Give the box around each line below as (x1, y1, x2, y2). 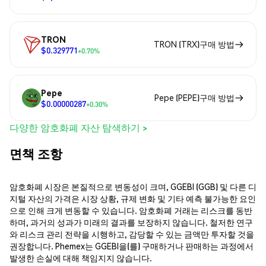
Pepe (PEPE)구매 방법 (154, 92, 235, 103)
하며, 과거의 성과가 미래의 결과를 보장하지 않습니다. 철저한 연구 (9, 217, 253, 228)
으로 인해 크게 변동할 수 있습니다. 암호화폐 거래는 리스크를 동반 (9, 205, 252, 216)
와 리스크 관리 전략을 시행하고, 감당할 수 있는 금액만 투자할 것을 (9, 229, 254, 240)
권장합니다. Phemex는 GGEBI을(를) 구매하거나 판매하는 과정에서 (9, 240, 254, 252)
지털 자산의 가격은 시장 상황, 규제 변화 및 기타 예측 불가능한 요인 (9, 193, 256, 204)
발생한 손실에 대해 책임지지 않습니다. (9, 252, 152, 264)
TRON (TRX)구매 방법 (154, 39, 235, 50)
